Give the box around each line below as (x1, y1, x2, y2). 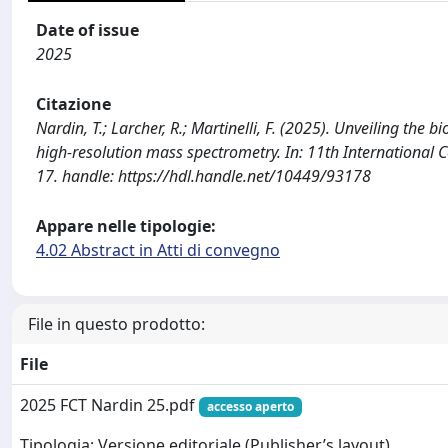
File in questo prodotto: (28, 312, 205, 335)
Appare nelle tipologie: (36, 214, 216, 237)
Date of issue (36, 18, 139, 41)
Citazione (36, 92, 111, 115)
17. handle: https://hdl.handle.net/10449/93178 (36, 164, 371, 187)
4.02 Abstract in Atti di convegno (36, 238, 280, 261)
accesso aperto (206, 397, 294, 415)
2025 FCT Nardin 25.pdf (20, 393, 199, 416)
